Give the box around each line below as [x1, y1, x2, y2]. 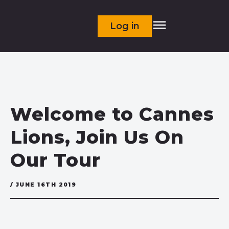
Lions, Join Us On [10, 126, 184, 148]
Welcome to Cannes [10, 103, 214, 125]
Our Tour [10, 149, 101, 171]
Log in [110, 20, 140, 32]
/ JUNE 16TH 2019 [10, 181, 77, 188]
